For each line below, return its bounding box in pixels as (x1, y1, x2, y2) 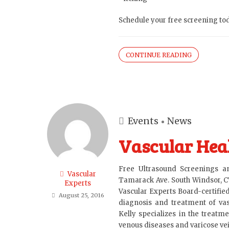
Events (128, 115, 158, 127)
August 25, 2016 (58, 192, 104, 199)
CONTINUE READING (126, 51, 192, 59)
